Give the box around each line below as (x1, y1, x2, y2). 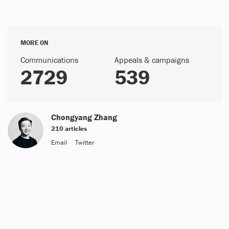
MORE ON (20, 38, 48, 47)
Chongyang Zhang (51, 111, 117, 122)
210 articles (51, 124, 87, 133)
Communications (20, 54, 78, 65)
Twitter (75, 138, 94, 147)
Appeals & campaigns (114, 54, 189, 65)
